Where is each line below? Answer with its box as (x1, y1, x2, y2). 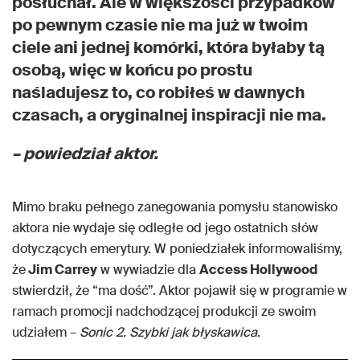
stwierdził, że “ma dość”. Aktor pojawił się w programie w (12, 282, 347, 300)
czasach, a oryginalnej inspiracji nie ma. (12, 104, 326, 126)
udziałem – (12, 324, 80, 342)
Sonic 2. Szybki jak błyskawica (80, 324, 257, 342)
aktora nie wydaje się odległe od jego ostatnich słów (12, 219, 318, 237)
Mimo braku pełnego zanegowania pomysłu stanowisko (12, 198, 337, 216)
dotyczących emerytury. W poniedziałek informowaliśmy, (12, 240, 342, 258)
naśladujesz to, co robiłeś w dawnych (12, 82, 305, 104)
